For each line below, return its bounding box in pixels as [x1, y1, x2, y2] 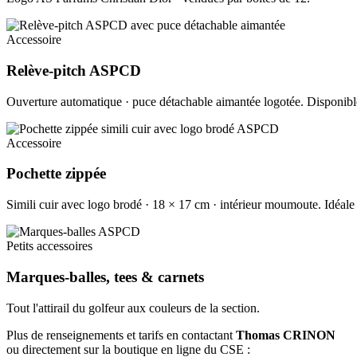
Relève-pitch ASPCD [6, 61, 141, 79]
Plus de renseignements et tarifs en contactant [6, 328, 236, 342]
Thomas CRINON [236, 328, 335, 342]
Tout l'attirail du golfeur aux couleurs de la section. [6, 300, 260, 315]
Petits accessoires [6, 239, 92, 253]
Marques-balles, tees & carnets [6, 268, 204, 285]
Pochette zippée [6, 165, 106, 182]
